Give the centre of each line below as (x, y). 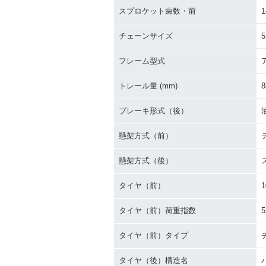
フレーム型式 (142, 61)
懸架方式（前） (146, 136)
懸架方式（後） (146, 161)
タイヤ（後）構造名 (153, 260)
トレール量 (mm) (148, 86)
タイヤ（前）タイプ (153, 235)
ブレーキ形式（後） (153, 111)
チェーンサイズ (146, 36)
